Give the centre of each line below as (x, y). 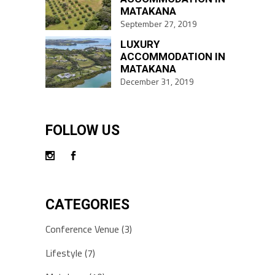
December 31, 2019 (157, 81)
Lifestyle (64, 253)
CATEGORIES (87, 204)
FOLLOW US (83, 130)
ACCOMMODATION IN (173, 56)
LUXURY (140, 44)
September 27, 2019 (159, 23)
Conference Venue (82, 229)
